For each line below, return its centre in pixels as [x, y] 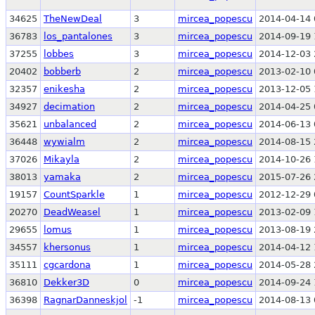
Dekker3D [66, 282]
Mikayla [62, 159]
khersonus [67, 247]
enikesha [64, 89]
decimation [69, 106]
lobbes [59, 53]
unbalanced [70, 124]
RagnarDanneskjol [85, 300]
